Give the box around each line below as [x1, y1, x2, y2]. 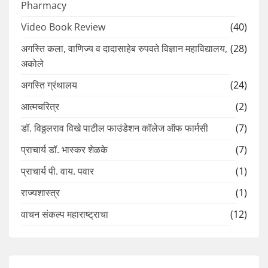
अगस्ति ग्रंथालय [21, 78, 77, 92]
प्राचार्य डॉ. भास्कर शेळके [21, 143, 108, 157]
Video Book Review [21, 20, 105, 34]
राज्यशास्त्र [21, 186, 60, 200]
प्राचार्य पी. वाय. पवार [21, 165, 94, 178]
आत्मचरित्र [21, 100, 59, 114]
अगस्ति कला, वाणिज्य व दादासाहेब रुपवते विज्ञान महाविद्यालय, [21, 42, 227, 56]
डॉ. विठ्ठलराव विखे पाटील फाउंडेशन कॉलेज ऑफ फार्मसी [21, 121, 208, 135]
